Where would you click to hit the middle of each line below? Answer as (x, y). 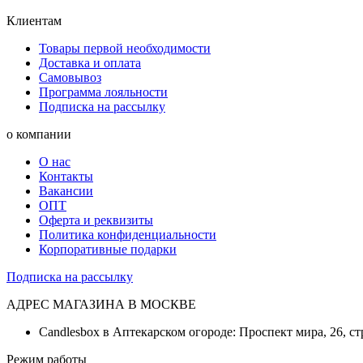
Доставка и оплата (90, 62)
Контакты (66, 176)
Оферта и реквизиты (96, 220)
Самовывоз (70, 77)
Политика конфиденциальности (128, 234)
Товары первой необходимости (125, 48)
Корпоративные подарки (108, 249)
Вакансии (66, 190)
